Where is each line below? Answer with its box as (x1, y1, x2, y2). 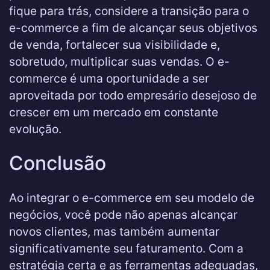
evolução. (9, 122, 61, 136)
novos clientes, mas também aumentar (9, 224, 219, 239)
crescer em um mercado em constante (9, 105, 218, 119)
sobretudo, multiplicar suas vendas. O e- (9, 54, 230, 69)
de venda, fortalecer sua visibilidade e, (9, 37, 220, 52)
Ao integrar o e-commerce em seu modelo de (9, 190, 254, 205)
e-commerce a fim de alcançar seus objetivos (9, 20, 257, 35)
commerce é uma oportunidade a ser (9, 71, 209, 86)
